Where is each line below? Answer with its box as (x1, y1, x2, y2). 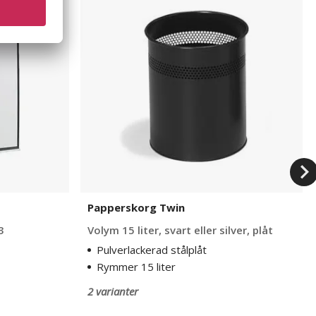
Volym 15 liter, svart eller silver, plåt (87, 223, 273, 237)
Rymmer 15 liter (97, 260, 176, 274)
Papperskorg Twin (87, 200, 185, 214)
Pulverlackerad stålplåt (97, 243, 207, 257)
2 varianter (87, 284, 138, 298)
